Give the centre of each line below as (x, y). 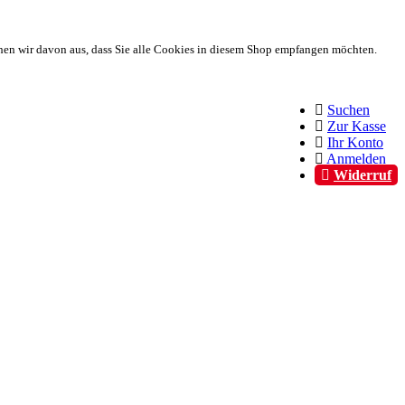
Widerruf (363, 175)
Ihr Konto (355, 142)
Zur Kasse (357, 126)
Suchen (348, 110)
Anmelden (356, 159)
